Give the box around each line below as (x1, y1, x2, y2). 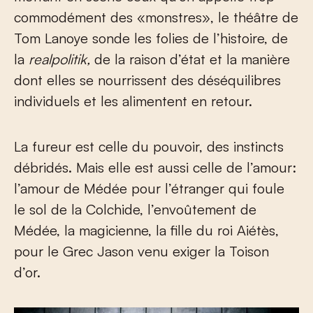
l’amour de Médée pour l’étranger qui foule (14, 179, 284, 197)
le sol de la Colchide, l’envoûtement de (14, 200, 256, 218)
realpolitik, (29, 50, 94, 68)
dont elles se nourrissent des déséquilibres (14, 71, 281, 89)
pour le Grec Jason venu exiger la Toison (14, 242, 269, 260)
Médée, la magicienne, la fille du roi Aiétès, (14, 221, 279, 239)
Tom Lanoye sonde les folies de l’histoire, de (14, 29, 288, 47)
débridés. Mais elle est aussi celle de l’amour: (14, 158, 296, 176)
